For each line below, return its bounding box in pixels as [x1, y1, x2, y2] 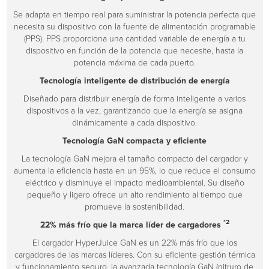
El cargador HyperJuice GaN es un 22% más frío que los [32, 237, 237, 248]
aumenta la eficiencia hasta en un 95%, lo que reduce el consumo [13, 165, 256, 176]
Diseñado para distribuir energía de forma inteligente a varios [23, 93, 246, 104]
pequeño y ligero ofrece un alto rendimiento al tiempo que [26, 189, 243, 200]
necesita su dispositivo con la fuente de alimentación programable [13, 21, 256, 32]
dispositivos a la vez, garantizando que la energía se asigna [26, 105, 243, 116]
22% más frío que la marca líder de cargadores [40, 219, 223, 230]
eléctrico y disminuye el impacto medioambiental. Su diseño [25, 177, 244, 188]
